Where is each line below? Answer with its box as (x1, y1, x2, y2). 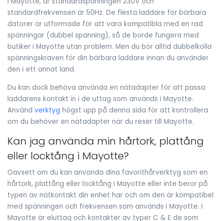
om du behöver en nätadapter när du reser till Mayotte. (7, 116, 194, 126)
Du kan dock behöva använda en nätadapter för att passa (7, 82, 205, 92)
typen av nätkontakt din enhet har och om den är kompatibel (7, 190, 214, 200)
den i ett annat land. (7, 65, 75, 74)
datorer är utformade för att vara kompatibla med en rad (7, 19, 203, 29)
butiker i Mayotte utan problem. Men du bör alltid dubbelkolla (7, 42, 212, 52)
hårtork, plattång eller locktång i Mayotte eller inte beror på (7, 179, 208, 189)
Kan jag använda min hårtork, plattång (7, 134, 204, 148)
